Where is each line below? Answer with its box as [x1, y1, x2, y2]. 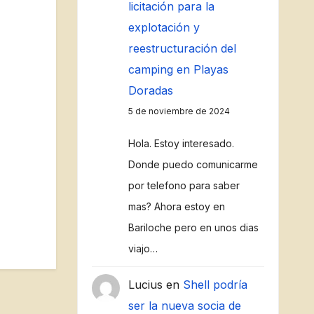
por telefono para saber [128, 179, 240, 191]
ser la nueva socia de [128, 299, 241, 313]
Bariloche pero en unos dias [128, 221, 259, 233]
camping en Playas [128, 62, 228, 76]
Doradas [128, 83, 173, 97]
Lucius [128, 278, 163, 292]
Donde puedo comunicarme [128, 158, 258, 170]
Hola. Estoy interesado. [128, 137, 234, 149]
